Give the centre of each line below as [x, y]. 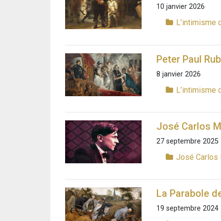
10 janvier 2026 [181, 7]
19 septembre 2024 [187, 209]
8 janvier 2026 [179, 74]
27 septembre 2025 [187, 141]
